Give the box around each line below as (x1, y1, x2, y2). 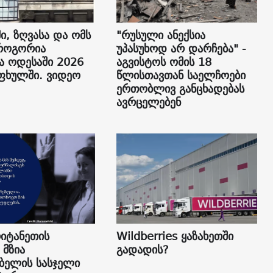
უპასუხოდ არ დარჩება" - (116, 39, 246, 58)
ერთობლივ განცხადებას (116, 79, 244, 99)
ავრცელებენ (116, 93, 181, 112)
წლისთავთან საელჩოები (116, 66, 246, 85)
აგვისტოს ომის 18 (116, 52, 211, 72)
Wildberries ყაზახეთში (116, 226, 233, 246)
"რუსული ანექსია (116, 26, 205, 45)
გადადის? (116, 239, 169, 259)
